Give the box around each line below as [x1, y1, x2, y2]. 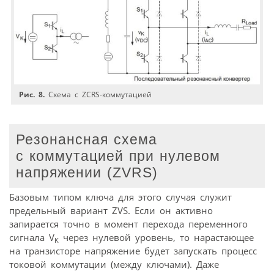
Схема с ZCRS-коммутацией [45, 89, 152, 100]
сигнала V [9, 231, 54, 244]
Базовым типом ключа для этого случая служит [9, 191, 232, 204]
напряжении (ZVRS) [16, 165, 158, 180]
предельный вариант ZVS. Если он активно [9, 204, 213, 217]
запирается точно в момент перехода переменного [9, 218, 248, 231]
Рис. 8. [19, 89, 45, 100]
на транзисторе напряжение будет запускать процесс [9, 245, 257, 257]
